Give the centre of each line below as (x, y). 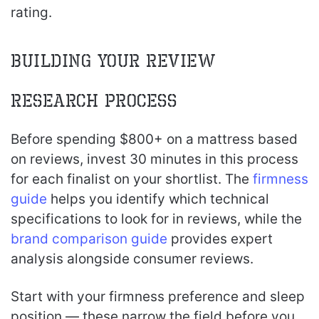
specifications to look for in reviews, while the (156, 219)
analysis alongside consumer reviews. (132, 258)
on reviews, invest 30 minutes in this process (155, 159)
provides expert (220, 239)
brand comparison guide (89, 239)
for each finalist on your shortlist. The (132, 179)
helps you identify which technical (158, 199)
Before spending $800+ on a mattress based (154, 139)
